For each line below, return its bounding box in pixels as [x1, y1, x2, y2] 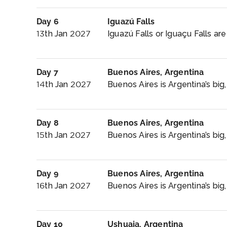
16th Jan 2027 [36, 181, 91, 191]
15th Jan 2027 [36, 130, 91, 140]
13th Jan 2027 [36, 29, 91, 39]
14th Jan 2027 [36, 80, 92, 89]
